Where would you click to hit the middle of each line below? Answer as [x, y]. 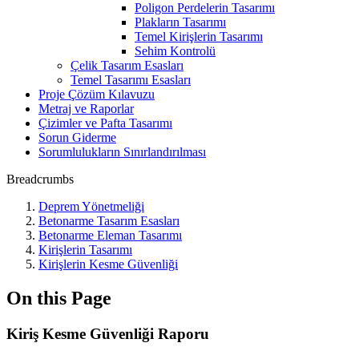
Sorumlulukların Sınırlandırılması [122, 152]
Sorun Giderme [77, 137]
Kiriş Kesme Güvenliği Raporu [108, 333]
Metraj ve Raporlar [86, 109]
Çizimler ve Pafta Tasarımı [105, 123]
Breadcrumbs [40, 179]
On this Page [59, 298]
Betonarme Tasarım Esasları [109, 221]
